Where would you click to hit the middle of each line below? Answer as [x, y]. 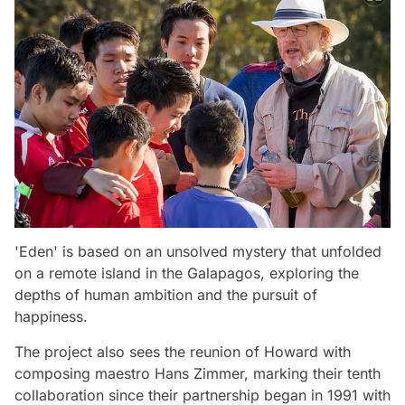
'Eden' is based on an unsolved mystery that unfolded [198, 251]
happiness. [51, 316]
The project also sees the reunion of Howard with [183, 351]
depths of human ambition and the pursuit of [166, 294]
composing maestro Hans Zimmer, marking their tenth [198, 373]
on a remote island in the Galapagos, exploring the [187, 273]
